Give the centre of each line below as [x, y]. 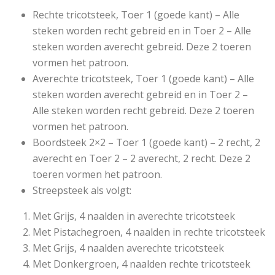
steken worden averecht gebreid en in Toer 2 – [140, 94]
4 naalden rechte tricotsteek [186, 264]
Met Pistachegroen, [79, 232]
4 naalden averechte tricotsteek [151, 248]
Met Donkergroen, [77, 264]
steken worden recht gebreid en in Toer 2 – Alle [141, 30]
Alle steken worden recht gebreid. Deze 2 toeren [143, 110]
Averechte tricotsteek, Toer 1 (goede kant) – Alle [143, 78]
